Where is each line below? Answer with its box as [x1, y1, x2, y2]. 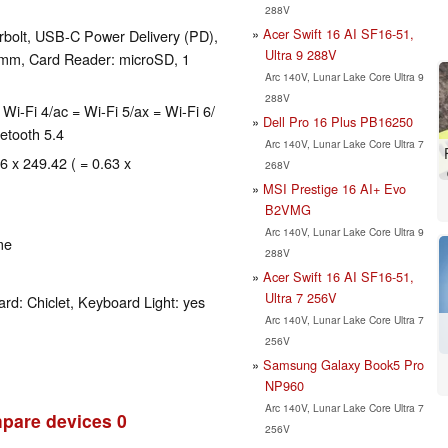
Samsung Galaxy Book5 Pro [263, 354, 424, 374]
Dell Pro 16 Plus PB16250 [263, 111, 413, 131]
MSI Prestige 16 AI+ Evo [263, 178, 406, 198]
